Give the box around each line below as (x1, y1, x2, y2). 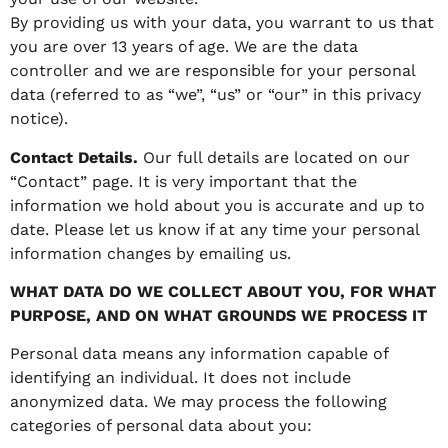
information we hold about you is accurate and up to (10, 195, 425, 215)
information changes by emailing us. (10, 243, 291, 263)
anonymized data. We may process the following (10, 392, 387, 412)
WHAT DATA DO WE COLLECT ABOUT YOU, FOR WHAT (10, 281, 436, 301)
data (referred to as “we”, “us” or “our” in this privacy (10, 85, 421, 105)
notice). (10, 109, 68, 129)
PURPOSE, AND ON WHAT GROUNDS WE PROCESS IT (10, 305, 427, 325)
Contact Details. (10, 147, 143, 167)
